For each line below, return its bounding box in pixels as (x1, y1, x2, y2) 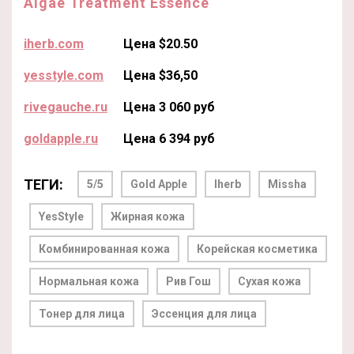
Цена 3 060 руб (123, 99, 215, 115)
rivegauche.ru (24, 99, 107, 115)
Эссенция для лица (152, 307, 257, 320)
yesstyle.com (24, 67, 104, 83)
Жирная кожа (111, 209, 185, 223)
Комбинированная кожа (39, 242, 170, 255)
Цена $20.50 (123, 36, 198, 51)
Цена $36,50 (123, 67, 198, 83)
